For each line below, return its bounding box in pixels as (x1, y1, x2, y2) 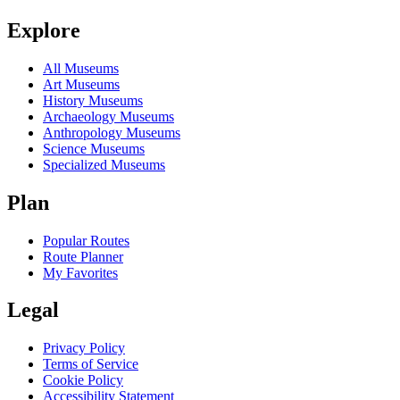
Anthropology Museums (43, 124, 180, 140)
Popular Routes (43, 232, 129, 248)
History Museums (43, 92, 143, 108)
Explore (7, 18, 80, 42)
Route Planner (43, 248, 123, 264)
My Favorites (43, 264, 118, 280)
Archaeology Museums (43, 108, 174, 124)
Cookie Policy (43, 372, 123, 388)
